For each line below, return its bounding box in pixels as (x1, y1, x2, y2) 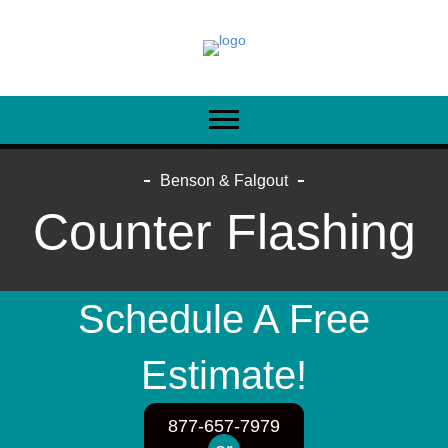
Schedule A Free (78, 297, 370, 341)
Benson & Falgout (160, 172, 288, 189)
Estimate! (141, 353, 307, 397)
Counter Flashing (32, 204, 416, 260)
